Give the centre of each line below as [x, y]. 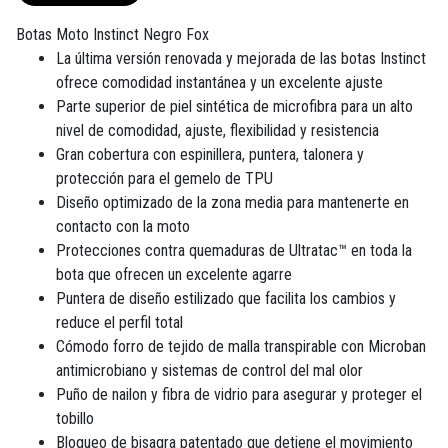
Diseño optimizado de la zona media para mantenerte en [232, 203]
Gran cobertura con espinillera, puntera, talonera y [210, 155]
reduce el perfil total [119, 323]
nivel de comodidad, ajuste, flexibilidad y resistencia [217, 131]
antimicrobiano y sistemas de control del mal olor [209, 371]
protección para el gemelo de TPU [164, 179]
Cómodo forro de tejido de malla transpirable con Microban [241, 347]
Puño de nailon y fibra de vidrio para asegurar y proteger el [239, 395]
